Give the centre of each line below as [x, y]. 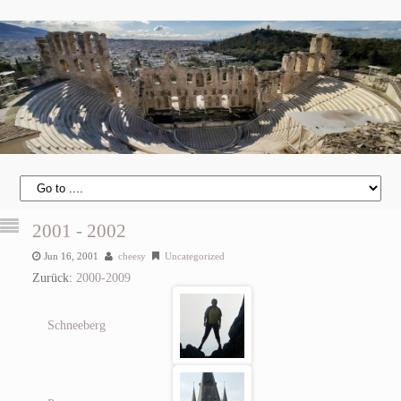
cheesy [132, 256]
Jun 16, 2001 [71, 256]
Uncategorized [194, 256]
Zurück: [54, 277]
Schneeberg [77, 325]
